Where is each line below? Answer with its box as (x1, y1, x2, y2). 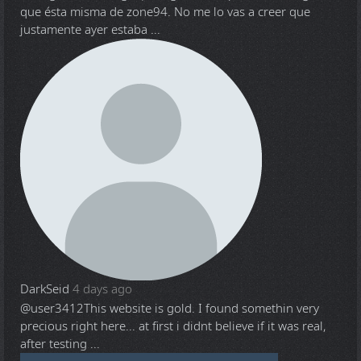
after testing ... (20, 335, 100, 354)
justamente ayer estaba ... (20, 21, 160, 39)
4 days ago (73, 280, 132, 299)
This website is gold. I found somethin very (84, 300, 319, 318)
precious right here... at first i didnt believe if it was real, (20, 317, 326, 336)
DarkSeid (20, 280, 69, 299)
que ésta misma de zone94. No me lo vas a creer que (20, 3, 310, 22)
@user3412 (20, 300, 84, 318)
